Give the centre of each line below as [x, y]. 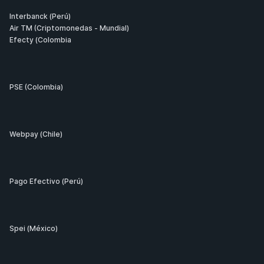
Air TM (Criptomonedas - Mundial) [69, 28]
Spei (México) [34, 228]
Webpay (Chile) [36, 134]
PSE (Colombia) [36, 87]
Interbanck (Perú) [40, 16]
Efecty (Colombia [40, 40]
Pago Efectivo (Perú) [46, 181]
